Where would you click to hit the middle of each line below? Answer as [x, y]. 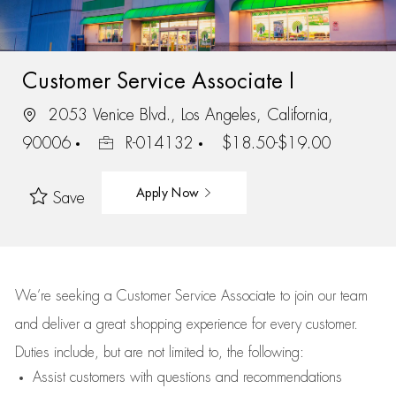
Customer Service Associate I [158, 81]
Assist [49, 377]
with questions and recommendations [233, 377]
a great [107, 324]
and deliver [49, 324]
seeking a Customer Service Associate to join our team [209, 296]
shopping [158, 324]
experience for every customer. [272, 324]
